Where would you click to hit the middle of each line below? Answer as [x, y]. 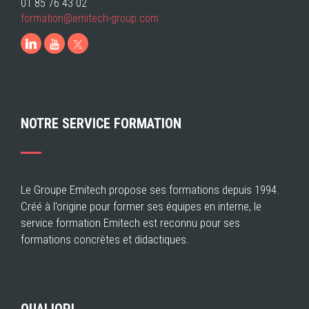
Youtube [98, 44]
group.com [135, 19]
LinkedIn [80, 44]
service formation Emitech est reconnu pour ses [130, 223]
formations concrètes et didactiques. [105, 240]
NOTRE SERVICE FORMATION [101, 124]
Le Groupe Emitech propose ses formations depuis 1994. [150, 190]
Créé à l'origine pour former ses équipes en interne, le [141, 207]
